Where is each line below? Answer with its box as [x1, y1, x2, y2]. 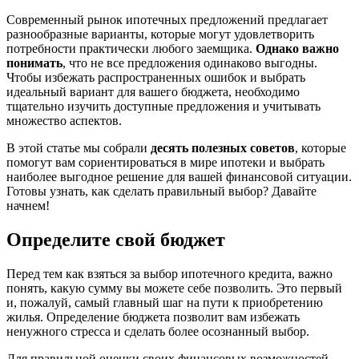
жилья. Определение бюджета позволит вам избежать [6, 309, 300, 324]
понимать [6, 55, 63, 70]
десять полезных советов [151, 140, 295, 155]
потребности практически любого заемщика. [6, 41, 256, 55]
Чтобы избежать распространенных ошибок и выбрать [6, 70, 305, 84]
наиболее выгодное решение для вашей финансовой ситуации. [6, 169, 352, 184]
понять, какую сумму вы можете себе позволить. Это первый [6, 280, 342, 295]
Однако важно [256, 41, 339, 55]
